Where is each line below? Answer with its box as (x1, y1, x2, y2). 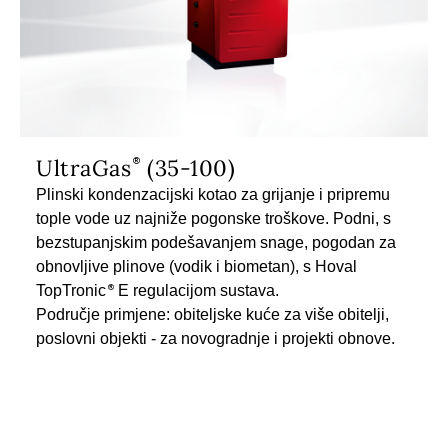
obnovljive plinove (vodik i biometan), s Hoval (36, 257, 357, 275)
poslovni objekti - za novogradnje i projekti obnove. (36, 329, 395, 347)
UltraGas (36, 153, 131, 182)
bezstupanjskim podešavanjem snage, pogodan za (36, 233, 396, 251)
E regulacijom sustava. (114, 281, 279, 299)
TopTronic (36, 281, 106, 299)
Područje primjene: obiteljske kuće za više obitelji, (36, 305, 389, 323)
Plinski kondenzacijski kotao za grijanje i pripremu (36, 185, 390, 203)
